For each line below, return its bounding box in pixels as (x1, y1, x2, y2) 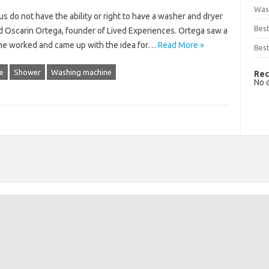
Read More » (157, 40, 204, 50)
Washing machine (50, 68, 112, 76)
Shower (13, 68, 41, 76)
